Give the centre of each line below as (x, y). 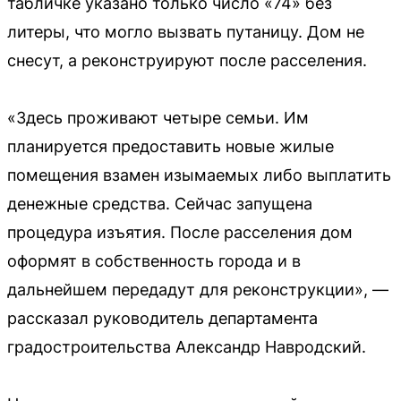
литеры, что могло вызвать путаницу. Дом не (186, 32)
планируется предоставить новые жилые (171, 146)
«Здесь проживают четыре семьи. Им (158, 118)
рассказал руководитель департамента (162, 318)
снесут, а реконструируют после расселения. (187, 60)
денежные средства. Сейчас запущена (160, 204)
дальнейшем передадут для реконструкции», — (198, 290)
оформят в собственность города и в (154, 261)
